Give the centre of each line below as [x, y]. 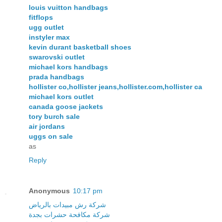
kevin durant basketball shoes [80, 47]
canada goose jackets [66, 106]
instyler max [49, 37]
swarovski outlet [57, 57]
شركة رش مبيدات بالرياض [67, 204]
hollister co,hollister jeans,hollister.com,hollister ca [115, 86]
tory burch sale [54, 116]
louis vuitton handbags [68, 7]
